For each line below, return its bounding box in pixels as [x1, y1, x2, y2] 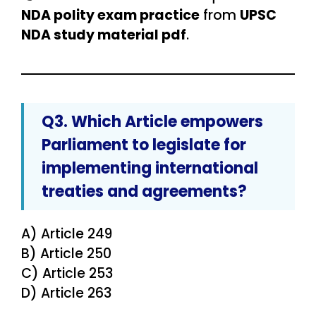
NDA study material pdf [21, 25, 186, 44]
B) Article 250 [21, 243, 111, 263]
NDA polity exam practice [21, 5, 200, 25]
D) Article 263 [21, 283, 111, 303]
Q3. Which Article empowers [42, 110, 263, 133]
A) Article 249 [21, 224, 112, 243]
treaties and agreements [42, 180, 238, 202]
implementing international [42, 157, 258, 179]
